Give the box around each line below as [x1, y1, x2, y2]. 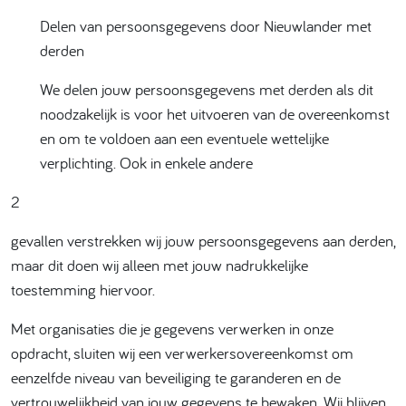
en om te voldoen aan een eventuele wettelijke [40, 128, 329, 149]
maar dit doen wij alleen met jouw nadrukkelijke [11, 255, 308, 275]
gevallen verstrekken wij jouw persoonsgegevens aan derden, [11, 230, 395, 251]
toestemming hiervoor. [11, 279, 155, 300]
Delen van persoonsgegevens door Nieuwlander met [40, 15, 372, 36]
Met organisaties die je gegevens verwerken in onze [11, 318, 333, 339]
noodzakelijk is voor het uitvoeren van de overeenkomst [40, 103, 390, 124]
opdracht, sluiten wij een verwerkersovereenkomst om [11, 343, 353, 363]
